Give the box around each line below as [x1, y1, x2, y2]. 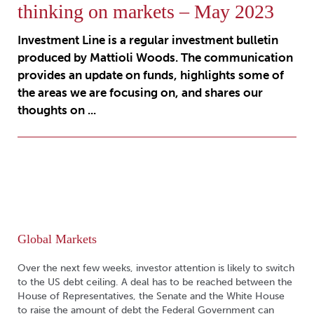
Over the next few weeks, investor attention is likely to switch [18, 262, 294, 274]
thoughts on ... [18, 103, 96, 117]
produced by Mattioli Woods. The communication [18, 50, 293, 64]
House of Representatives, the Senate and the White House [18, 290, 285, 302]
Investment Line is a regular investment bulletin [18, 33, 278, 47]
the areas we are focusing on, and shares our [18, 86, 263, 100]
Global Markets [18, 232, 97, 246]
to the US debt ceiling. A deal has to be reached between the [18, 276, 292, 288]
